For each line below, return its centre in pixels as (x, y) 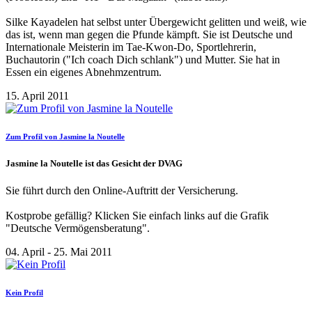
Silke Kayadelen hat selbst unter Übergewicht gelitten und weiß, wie (156, 22)
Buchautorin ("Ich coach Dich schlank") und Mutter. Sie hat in (143, 59)
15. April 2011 (37, 95)
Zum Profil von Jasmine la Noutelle (65, 136)
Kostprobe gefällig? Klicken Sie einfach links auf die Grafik (137, 215)
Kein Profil (24, 292)
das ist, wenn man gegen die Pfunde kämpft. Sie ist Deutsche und (149, 34)
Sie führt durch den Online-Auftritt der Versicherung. (122, 190)
